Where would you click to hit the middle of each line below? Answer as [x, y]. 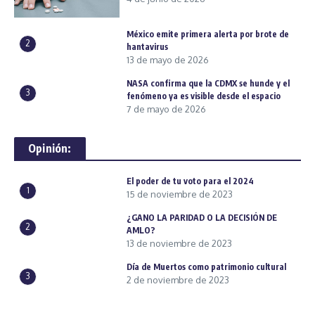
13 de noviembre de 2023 [179, 243]
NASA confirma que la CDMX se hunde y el [208, 83]
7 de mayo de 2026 [166, 109]
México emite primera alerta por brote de [208, 34]
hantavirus [147, 46]
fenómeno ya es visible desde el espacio [204, 96]
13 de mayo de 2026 [168, 59]
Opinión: [50, 148]
